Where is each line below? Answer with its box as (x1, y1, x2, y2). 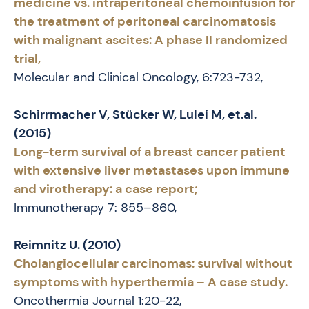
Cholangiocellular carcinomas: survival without (14, 255, 292, 272)
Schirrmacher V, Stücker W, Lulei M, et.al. (14, 106, 257, 123)
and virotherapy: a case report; (14, 181, 198, 198)
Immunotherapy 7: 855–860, (14, 199, 177, 217)
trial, (14, 50, 41, 68)
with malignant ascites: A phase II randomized (14, 32, 288, 49)
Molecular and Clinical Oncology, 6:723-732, (14, 69, 263, 86)
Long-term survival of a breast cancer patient (14, 143, 286, 161)
